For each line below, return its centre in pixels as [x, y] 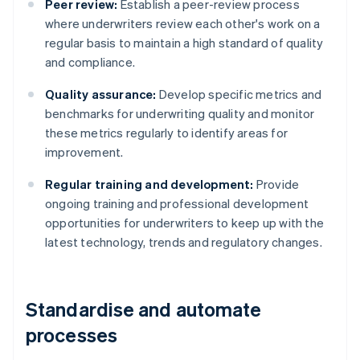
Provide [276, 184]
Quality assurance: [101, 94]
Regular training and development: [149, 184]
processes [72, 335]
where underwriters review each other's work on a [183, 24]
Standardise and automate [144, 309]
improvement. [84, 152]
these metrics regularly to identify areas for [166, 133]
